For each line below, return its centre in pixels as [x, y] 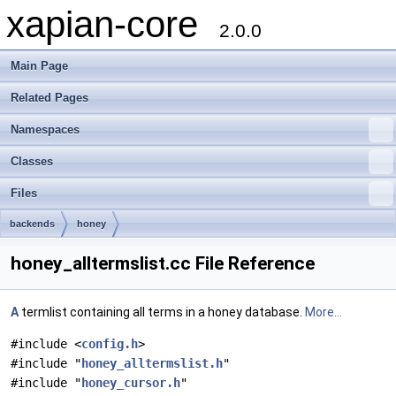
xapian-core [113, 24]
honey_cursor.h [131, 383]
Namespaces [45, 129]
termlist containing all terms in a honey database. [162, 312]
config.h [110, 344]
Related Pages [49, 98]
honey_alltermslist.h [152, 363]
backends [32, 224]
